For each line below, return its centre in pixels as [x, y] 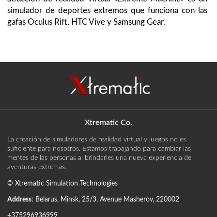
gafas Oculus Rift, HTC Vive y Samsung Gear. [86, 22]
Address [19, 199]
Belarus [46, 199]
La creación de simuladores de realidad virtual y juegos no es [97, 139]
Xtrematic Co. [108, 122]
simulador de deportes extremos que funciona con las [107, 10]
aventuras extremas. [37, 167]
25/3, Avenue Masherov [117, 199]
